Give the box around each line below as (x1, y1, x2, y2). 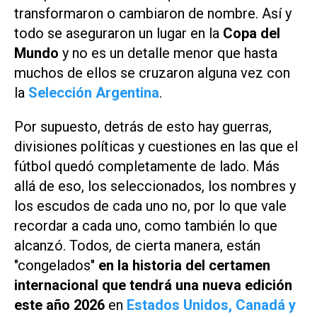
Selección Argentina (28, 83, 159, 101)
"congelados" (14, 257, 98, 275)
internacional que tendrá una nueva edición (14, 277, 292, 294)
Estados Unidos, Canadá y (127, 296, 296, 314)
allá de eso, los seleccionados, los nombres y (14, 178, 296, 195)
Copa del (219, 24, 280, 42)
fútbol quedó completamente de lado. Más (14, 158, 279, 175)
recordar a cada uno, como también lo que (14, 217, 277, 235)
